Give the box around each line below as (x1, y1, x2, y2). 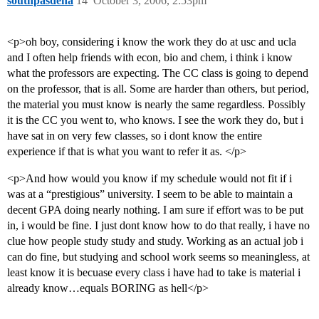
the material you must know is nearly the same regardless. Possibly (7, 98, 305, 111)
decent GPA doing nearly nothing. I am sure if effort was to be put (7, 204, 303, 216)
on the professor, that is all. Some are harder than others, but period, (7, 83, 309, 95)
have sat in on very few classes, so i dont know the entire (7, 130, 262, 142)
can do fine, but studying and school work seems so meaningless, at (7, 251, 310, 263)
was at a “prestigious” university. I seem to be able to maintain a (7, 188, 293, 201)
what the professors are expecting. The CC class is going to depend (7, 67, 308, 80)
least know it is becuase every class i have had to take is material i (7, 266, 300, 279)
